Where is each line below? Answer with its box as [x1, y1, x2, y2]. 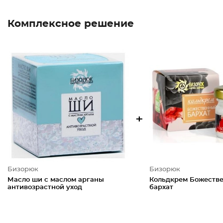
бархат [149, 184, 173, 191]
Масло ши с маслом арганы [7, 177, 104, 183]
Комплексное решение [7, 19, 134, 29]
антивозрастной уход [7, 184, 82, 191]
